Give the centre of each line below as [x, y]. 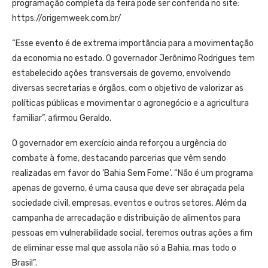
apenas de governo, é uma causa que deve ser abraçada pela [128, 188]
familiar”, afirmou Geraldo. [62, 118]
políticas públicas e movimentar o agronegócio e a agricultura [130, 103]
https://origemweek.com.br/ [67, 18]
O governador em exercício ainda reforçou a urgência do [119, 143]
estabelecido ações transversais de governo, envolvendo [121, 73]
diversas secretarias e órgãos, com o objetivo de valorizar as [128, 88]
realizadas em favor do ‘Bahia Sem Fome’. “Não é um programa [133, 173]
